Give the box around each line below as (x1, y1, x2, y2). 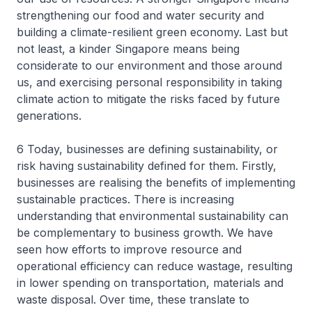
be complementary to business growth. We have (17, 226, 273, 240)
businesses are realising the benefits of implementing (17, 175, 295, 189)
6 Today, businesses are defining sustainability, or (17, 142, 278, 156)
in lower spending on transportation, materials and (17, 276, 283, 290)
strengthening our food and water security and (17, 8, 264, 22)
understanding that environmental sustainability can (17, 209, 288, 223)
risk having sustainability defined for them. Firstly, (17, 159, 276, 173)
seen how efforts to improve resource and (17, 242, 242, 256)
